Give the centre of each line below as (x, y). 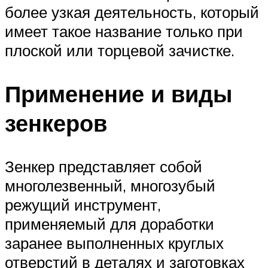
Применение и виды (118, 94)
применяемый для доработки (109, 223)
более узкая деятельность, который (132, 12)
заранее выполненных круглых (114, 243)
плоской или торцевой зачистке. (120, 51)
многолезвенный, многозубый (110, 185)
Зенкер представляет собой (103, 166)
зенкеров (56, 123)
